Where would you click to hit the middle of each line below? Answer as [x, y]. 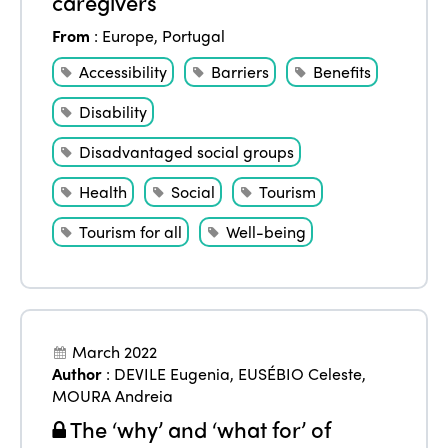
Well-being [266, 231]
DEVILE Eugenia [172, 373]
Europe [128, 35]
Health [103, 191]
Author [77, 373]
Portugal [194, 35]
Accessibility [123, 71]
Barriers [240, 71]
